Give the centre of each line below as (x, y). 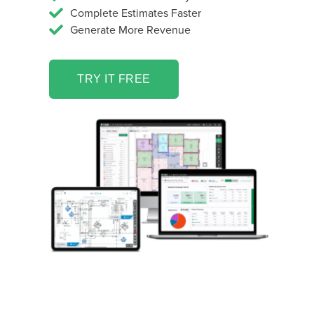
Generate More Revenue (130, 30)
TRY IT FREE (114, 78)
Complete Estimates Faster (136, 13)
